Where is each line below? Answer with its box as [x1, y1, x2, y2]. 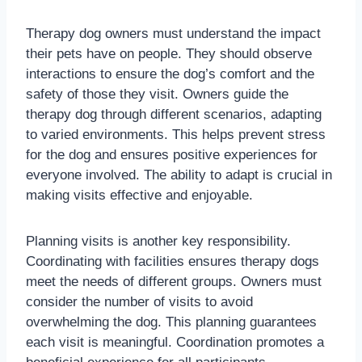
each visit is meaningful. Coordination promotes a [26, 335, 324, 351]
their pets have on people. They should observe [26, 46, 312, 62]
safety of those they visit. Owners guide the [26, 86, 288, 103]
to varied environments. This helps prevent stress [26, 127, 326, 143]
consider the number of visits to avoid [26, 294, 253, 310]
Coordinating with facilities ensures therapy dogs [26, 254, 319, 270]
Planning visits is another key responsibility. [26, 234, 291, 250]
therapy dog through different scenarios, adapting [26, 107, 322, 123]
